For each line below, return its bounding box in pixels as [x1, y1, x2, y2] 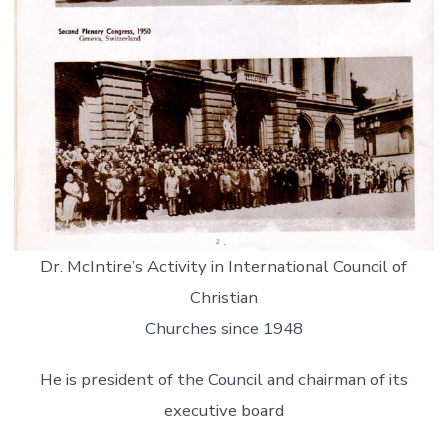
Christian [189, 286, 258, 310]
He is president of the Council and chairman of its [39, 368, 408, 392]
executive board [163, 399, 284, 423]
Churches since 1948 [144, 317, 303, 341]
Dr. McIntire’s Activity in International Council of [40, 255, 408, 279]
